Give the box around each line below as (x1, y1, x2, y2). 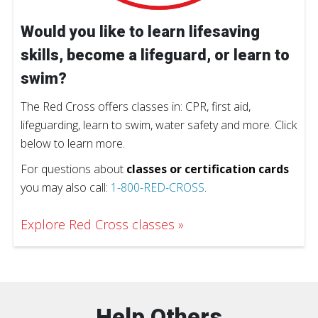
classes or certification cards (126, 160, 289, 177)
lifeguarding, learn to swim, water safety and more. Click (21, 116, 297, 133)
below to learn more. (21, 135, 125, 151)
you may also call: (21, 179, 111, 195)
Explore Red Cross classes (21, 215, 175, 233)
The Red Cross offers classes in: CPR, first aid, (21, 98, 251, 114)
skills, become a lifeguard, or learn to (21, 45, 290, 64)
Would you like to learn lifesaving (21, 22, 260, 40)
